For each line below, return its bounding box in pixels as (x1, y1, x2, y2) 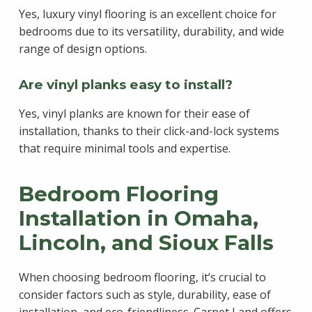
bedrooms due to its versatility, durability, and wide (18, 24, 284, 40)
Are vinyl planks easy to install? (18, 77, 233, 93)
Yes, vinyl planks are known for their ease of (18, 106, 250, 122)
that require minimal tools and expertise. (18, 141, 231, 157)
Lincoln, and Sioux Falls (18, 230, 274, 256)
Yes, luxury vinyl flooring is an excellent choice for (18, 6, 276, 22)
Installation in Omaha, (18, 205, 258, 232)
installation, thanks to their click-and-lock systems (18, 123, 279, 139)
